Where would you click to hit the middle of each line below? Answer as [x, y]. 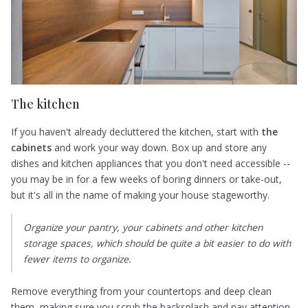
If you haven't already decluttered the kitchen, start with [135, 131]
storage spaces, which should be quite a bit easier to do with [157, 243]
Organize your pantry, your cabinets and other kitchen [143, 227]
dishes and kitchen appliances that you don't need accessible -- [151, 163]
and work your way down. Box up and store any [159, 147]
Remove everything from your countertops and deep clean [142, 291]
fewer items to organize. [78, 258]
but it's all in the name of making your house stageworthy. [142, 195]
